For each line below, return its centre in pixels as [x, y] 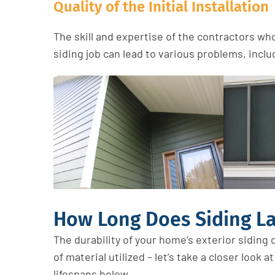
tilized [130, 256]
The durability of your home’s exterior [145, 239]
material [86, 256]
